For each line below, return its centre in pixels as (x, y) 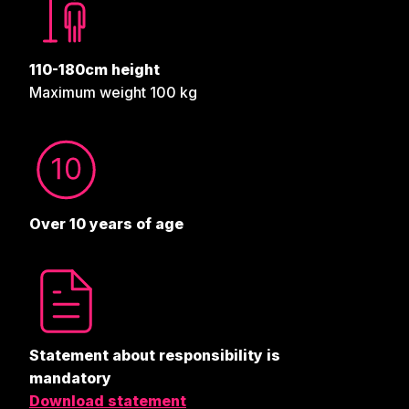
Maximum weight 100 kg (113, 93)
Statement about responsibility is (155, 356)
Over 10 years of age (106, 224)
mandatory (70, 378)
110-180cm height (94, 70)
